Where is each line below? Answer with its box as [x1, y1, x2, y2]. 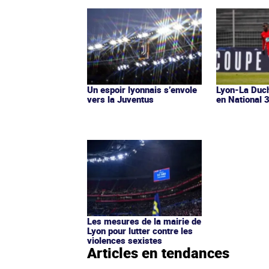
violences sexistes [87, 234, 162, 246]
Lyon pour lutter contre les [87, 224, 193, 237]
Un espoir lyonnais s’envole [87, 83, 197, 95]
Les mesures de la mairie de [87, 214, 201, 227]
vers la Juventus [87, 92, 154, 105]
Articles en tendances [87, 243, 229, 262]
